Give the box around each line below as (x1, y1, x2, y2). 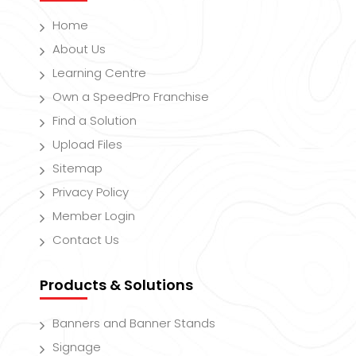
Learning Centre (52, 64, 146, 81)
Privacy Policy (52, 183, 129, 200)
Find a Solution (52, 111, 137, 129)
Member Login (52, 207, 135, 224)
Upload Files (52, 135, 122, 153)
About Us (52, 40, 106, 57)
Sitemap (52, 159, 103, 176)
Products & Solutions (40, 274, 193, 295)
